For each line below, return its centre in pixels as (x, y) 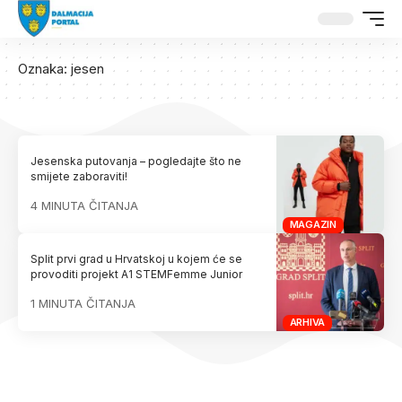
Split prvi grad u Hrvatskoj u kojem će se (137, 259)
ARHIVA (307, 323)
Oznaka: (44, 69)
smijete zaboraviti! (79, 177)
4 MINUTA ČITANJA (85, 206)
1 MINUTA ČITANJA (83, 304)
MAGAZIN (313, 225)
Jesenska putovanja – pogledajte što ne (136, 162)
